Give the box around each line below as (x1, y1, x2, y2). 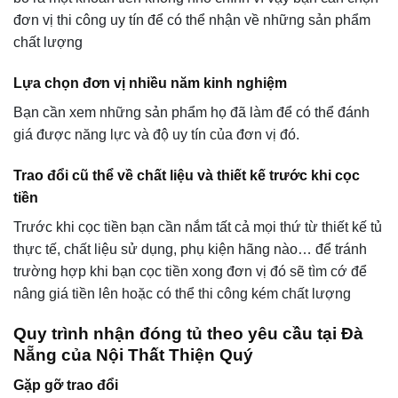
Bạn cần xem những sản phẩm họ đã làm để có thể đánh (13, 105, 370, 121)
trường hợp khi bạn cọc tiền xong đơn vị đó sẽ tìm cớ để (13, 263, 367, 279)
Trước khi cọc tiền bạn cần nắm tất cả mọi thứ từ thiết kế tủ (13, 219, 382, 235)
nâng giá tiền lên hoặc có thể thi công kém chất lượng (13, 285, 351, 301)
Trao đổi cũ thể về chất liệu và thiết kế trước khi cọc (13, 167, 360, 183)
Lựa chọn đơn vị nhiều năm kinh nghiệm (13, 76, 287, 92)
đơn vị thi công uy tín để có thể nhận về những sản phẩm (13, 12, 370, 28)
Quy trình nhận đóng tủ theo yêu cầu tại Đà (13, 323, 363, 343)
